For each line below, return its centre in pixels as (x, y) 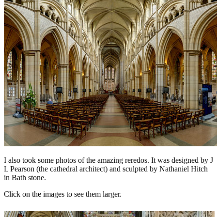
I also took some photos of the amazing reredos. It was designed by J (108, 160)
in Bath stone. (25, 177)
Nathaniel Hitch (184, 169)
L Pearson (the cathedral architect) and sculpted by (82, 169)
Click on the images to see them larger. (63, 194)
